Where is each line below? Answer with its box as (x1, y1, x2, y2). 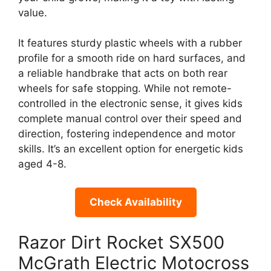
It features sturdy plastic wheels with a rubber (18, 37, 242, 50)
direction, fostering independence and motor (18, 128, 235, 140)
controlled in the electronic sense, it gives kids (18, 97, 243, 110)
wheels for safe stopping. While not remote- (18, 82, 232, 95)
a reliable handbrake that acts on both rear (18, 67, 227, 80)
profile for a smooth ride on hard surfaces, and (18, 52, 246, 65)
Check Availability (89, 195, 182, 208)
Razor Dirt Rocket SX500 (18, 232, 224, 253)
